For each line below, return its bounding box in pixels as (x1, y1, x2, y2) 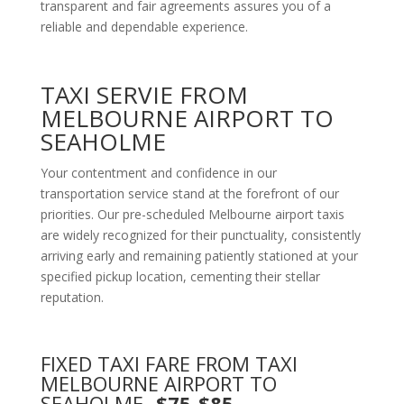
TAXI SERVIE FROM (40, 78, 248, 111)
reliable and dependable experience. (40, 18, 248, 35)
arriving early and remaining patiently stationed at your (40, 247, 358, 264)
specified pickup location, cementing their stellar (40, 268, 320, 285)
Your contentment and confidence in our (40, 164, 277, 181)
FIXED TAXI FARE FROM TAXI (40, 350, 298, 377)
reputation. (40, 289, 104, 306)
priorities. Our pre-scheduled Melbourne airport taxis (40, 206, 344, 223)
